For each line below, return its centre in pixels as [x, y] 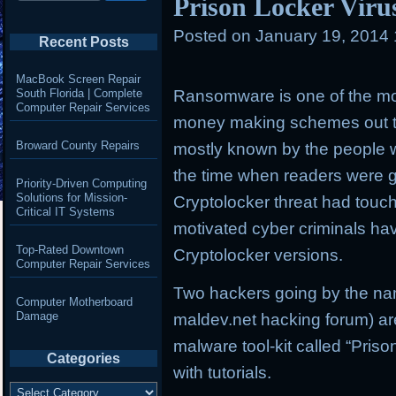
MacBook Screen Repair [78, 79]
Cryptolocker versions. [259, 255]
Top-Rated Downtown [69, 249]
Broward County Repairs [77, 145]
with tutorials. [223, 373]
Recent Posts [84, 42]
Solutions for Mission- [71, 197]
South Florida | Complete [79, 93]
